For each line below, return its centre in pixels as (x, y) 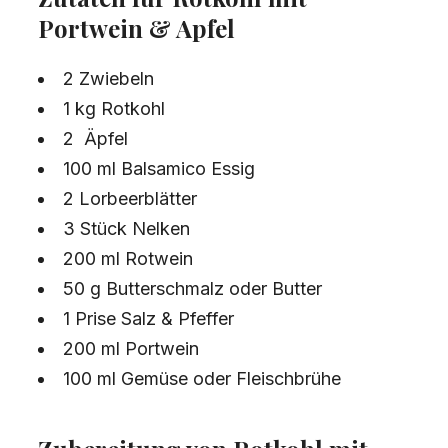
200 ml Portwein (131, 348)
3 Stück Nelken (126, 228)
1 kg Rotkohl (114, 108)
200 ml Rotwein (128, 258)
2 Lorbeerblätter (130, 198)
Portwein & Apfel (136, 27)
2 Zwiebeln (108, 78)
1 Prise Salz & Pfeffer (148, 318)
